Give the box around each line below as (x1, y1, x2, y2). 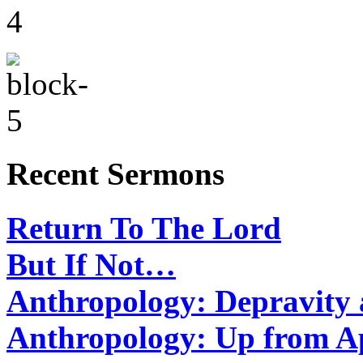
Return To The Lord (6, 210, 281, 246)
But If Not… (6, 246, 176, 282)
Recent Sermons (6, 156, 224, 192)
